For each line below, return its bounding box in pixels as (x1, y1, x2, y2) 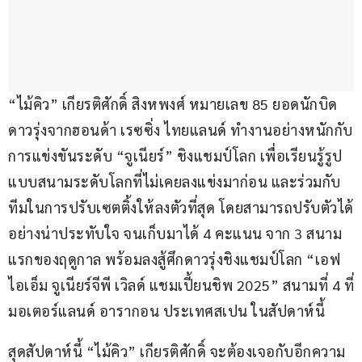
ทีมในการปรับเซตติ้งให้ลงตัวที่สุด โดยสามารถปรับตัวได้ (8, 198, 354, 217)
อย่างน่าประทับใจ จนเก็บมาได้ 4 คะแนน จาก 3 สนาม (8, 224, 342, 243)
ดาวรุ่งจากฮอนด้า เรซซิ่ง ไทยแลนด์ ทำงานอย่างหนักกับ (8, 120, 353, 140)
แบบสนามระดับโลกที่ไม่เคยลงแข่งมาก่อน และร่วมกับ (8, 172, 341, 192)
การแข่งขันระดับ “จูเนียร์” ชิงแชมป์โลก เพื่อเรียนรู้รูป (8, 146, 343, 166)
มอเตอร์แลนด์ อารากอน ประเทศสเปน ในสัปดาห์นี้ (8, 301, 325, 321)
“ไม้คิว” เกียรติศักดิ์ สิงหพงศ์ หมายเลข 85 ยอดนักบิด (8, 95, 338, 114)
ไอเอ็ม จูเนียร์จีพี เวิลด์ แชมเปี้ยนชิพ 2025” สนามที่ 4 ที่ (8, 276, 354, 295)
